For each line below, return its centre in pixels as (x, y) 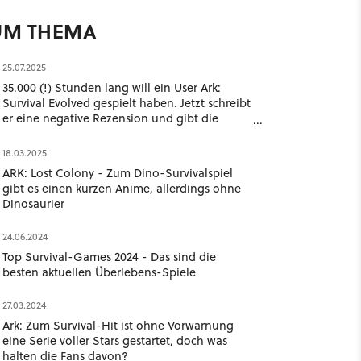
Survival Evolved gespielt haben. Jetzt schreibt (126, 103)
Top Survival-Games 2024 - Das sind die (109, 257)
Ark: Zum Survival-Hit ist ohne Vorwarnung (118, 325)
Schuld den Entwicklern (66, 133)
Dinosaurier (33, 203)
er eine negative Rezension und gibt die (110, 118)
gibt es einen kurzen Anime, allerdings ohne (121, 188)
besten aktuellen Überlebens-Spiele (99, 272)
